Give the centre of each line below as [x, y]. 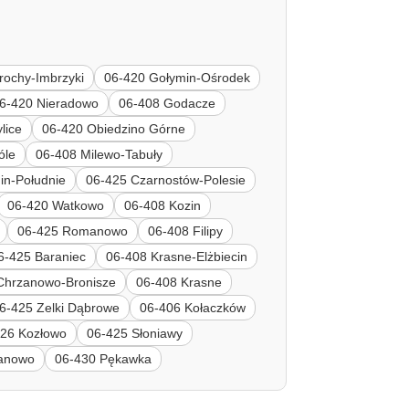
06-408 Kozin [163, 205]
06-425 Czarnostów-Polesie [166, 179]
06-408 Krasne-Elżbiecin [177, 256]
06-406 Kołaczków [193, 307]
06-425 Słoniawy [135, 333]
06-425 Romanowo [73, 231]
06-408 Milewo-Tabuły [100, 154]
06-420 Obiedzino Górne [114, 128]
